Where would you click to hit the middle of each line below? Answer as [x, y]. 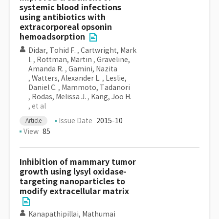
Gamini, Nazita [93, 69]
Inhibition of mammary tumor [78, 162]
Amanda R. [46, 69]
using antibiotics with [63, 17]
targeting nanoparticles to [72, 182]
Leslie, [116, 78]
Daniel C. [43, 88]
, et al [37, 106]
